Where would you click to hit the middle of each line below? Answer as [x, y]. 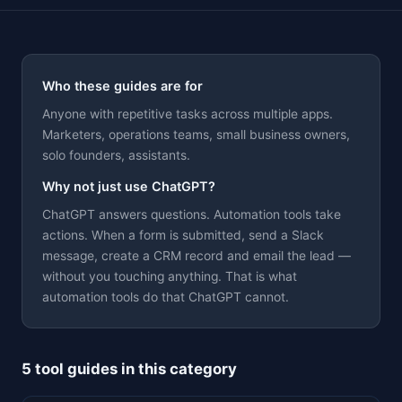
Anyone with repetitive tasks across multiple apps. [188, 114]
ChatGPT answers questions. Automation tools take [192, 214]
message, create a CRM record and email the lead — [197, 256]
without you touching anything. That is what [170, 276]
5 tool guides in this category [129, 369]
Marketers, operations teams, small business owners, [196, 135]
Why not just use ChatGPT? [129, 186]
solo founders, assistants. [116, 155]
